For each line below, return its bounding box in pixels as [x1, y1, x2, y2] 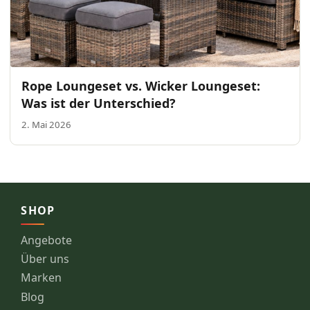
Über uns [21, 250, 70, 266]
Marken [21, 270, 62, 286]
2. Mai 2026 [21, 118, 72, 131]
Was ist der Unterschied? [21, 95, 176, 112]
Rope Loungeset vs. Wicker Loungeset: [21, 77, 261, 95]
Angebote [21, 232, 73, 248]
